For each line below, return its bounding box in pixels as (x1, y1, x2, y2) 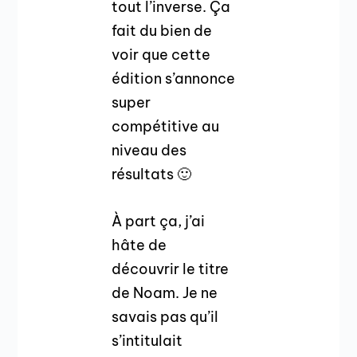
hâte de (112, 235, 167, 254)
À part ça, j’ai (112, 211, 206, 230)
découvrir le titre (112, 259, 229, 278)
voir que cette (112, 45, 211, 64)
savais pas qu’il (112, 307, 219, 326)
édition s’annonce (112, 69, 236, 88)
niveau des (112, 140, 187, 159)
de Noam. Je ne (112, 283, 218, 302)
